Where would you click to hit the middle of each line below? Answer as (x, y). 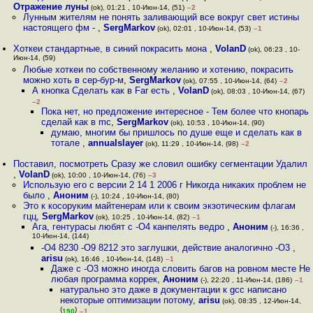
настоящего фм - (60, 28)
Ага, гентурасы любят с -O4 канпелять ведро (129, 227)
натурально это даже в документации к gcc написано (173, 290)
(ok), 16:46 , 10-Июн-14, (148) (113, 259)
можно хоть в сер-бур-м (73, 80)
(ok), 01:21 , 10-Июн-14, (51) (137, 7)
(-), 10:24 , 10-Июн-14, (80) (133, 196)
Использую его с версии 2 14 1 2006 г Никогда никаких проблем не (164, 185)
